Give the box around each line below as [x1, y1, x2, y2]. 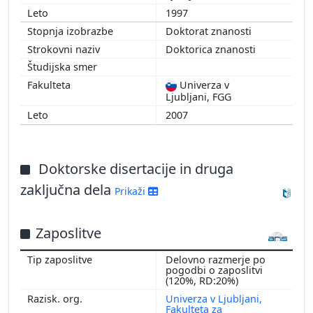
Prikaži [115, 184, 148, 198]
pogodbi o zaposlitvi [166, 263, 263, 277]
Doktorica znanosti [166, 42, 259, 56]
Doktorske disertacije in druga [38, 159, 233, 178]
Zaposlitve [36, 223, 101, 242]
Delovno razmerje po [166, 253, 265, 267]
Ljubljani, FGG [166, 90, 231, 104]
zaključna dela [20, 180, 115, 199]
